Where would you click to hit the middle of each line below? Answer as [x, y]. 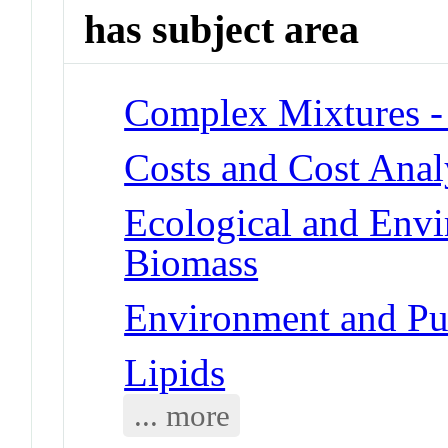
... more [181, 415]
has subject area [222, 30]
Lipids [175, 372]
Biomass [191, 262]
